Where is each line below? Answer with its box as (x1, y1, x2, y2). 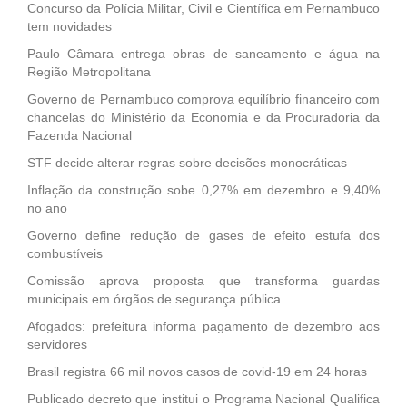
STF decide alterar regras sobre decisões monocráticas (27, 154, 347, 170)
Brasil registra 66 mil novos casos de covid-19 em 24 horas (27, 363, 367, 379)
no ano (27, 200, 67, 215)
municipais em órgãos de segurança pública (27, 291, 281, 306)
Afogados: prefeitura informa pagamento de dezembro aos (27, 318, 380, 333)
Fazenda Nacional (27, 127, 132, 143)
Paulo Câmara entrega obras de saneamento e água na (27, 45, 380, 61)
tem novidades (27, 18, 112, 34)
